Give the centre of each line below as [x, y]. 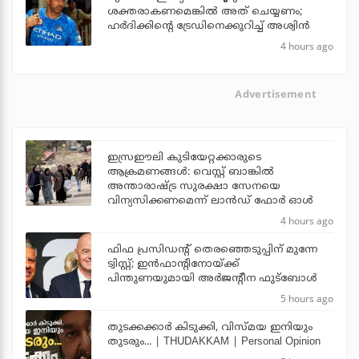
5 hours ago [307, 299]
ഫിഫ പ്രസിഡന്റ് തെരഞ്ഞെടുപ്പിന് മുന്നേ [213, 250]
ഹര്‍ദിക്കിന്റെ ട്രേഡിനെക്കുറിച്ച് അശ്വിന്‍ [209, 26]
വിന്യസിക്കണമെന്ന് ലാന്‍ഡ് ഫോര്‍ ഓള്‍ [210, 202]
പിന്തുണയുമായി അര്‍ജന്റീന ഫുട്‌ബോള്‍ [212, 279]
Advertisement [276, 93]
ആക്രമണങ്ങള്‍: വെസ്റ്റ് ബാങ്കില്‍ [191, 173]
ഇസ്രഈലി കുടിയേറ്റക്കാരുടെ [184, 158]
